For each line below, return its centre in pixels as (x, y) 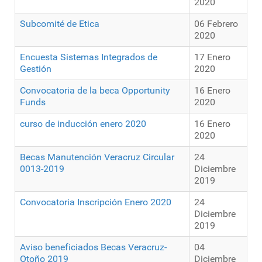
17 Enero (212, 57)
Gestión (36, 69)
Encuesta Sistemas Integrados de (89, 57)
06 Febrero (216, 24)
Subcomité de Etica (60, 24)
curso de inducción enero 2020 (83, 124)
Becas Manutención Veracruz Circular (97, 157)
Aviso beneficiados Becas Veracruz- (93, 247)
